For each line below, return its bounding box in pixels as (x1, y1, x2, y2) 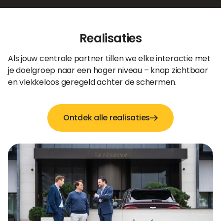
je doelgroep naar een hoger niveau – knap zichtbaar (8, 65, 208, 76)
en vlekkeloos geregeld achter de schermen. (8, 76, 177, 88)
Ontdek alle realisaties (63, 112, 150, 124)
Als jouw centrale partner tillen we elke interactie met (8, 53, 211, 65)
